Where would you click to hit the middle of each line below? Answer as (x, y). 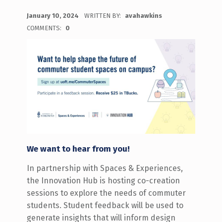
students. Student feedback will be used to (105, 205)
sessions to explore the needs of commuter (106, 193)
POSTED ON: (32, 10)
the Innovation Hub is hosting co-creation (103, 180)
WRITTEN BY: (103, 15)
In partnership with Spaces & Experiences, (105, 168)
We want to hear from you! (78, 149)
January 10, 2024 (53, 15)
